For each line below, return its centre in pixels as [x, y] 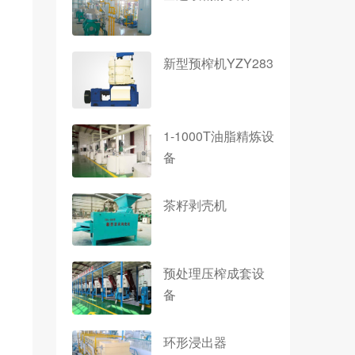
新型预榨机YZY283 [218, 63]
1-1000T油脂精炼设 [219, 136]
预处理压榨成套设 [214, 273]
